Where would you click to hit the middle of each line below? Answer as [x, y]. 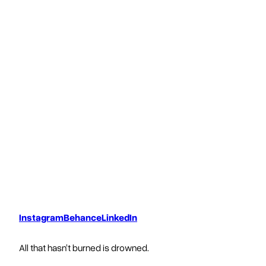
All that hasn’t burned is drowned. [84, 247]
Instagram [41, 217]
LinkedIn [119, 217]
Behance [83, 217]
